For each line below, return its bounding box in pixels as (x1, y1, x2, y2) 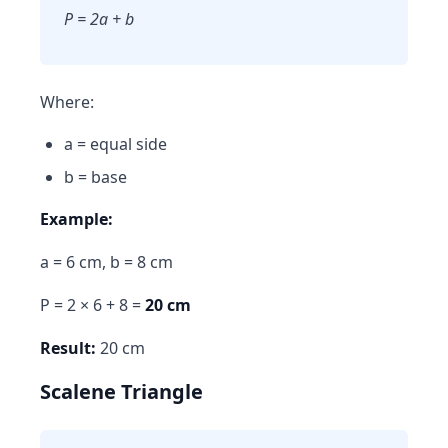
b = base (64, 166, 127, 188)
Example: (40, 208, 113, 230)
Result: (40, 337, 96, 359)
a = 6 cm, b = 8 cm (40, 251, 173, 273)
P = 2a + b (64, 8, 134, 30)
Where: (40, 91, 94, 113)
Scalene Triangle (40, 378, 203, 405)
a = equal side (64, 133, 167, 155)
